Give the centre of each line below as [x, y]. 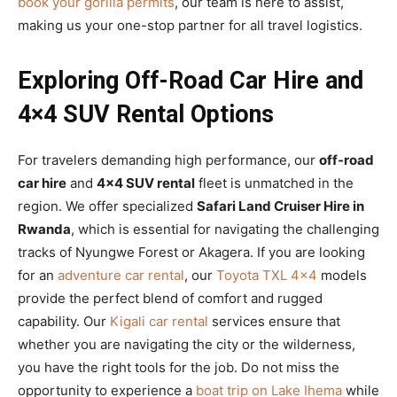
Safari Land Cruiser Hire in [280, 206]
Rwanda [44, 229]
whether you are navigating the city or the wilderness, [187, 344]
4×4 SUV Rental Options [146, 114]
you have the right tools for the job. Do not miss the [179, 367]
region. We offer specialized [107, 206]
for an [38, 275]
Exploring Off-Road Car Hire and [191, 80]
